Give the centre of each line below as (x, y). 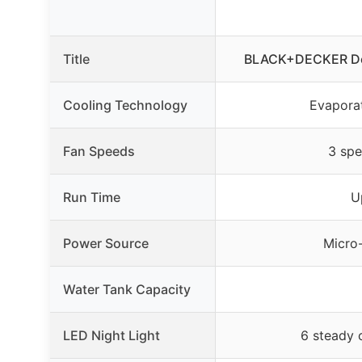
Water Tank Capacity (127, 289)
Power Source (106, 243)
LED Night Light (112, 335)
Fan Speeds (99, 151)
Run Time (92, 197)
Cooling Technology (125, 105)
